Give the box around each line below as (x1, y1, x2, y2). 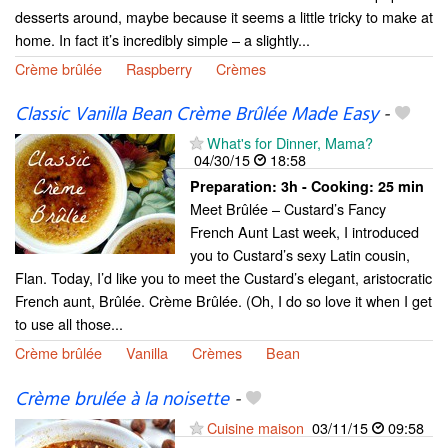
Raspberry (126, 58, 192, 80)
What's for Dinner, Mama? (207, 132, 373, 154)
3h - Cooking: (281, 176, 378, 197)
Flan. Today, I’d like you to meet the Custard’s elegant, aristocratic (15, 267, 432, 289)
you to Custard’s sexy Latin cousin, (190, 244, 410, 266)
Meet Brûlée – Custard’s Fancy (190, 198, 386, 220)
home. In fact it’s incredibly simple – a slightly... (15, 29, 310, 51)
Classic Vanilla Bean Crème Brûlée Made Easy (15, 100, 378, 131)
